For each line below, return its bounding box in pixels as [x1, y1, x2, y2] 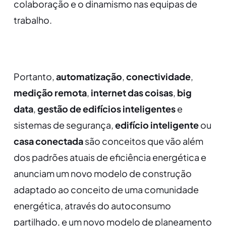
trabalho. [13, 14, 52, 26]
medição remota [13, 87, 87, 99]
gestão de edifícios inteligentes [37, 103, 176, 115]
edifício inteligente [115, 119, 199, 131]
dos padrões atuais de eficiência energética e [13, 151, 206, 163]
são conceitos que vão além [83, 135, 203, 147]
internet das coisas [90, 87, 173, 99]
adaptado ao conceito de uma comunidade [13, 184, 199, 196]
